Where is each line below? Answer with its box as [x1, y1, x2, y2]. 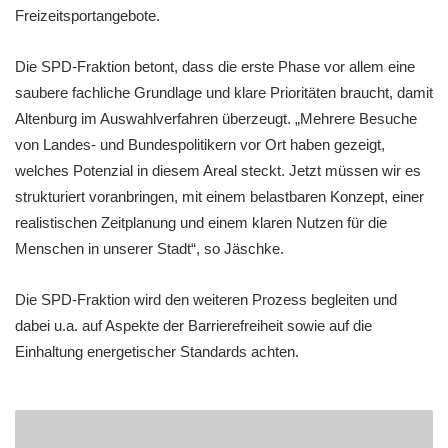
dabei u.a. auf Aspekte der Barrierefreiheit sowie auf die [15, 316, 372, 334]
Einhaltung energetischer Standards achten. [15, 342, 299, 360]
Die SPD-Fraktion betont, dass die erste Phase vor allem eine [15, 57, 415, 75]
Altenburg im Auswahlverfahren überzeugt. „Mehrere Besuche [15, 109, 417, 127]
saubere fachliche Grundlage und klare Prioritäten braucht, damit [15, 83, 433, 101]
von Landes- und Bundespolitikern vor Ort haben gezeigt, [15, 135, 385, 153]
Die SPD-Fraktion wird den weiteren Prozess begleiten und [15, 290, 397, 308]
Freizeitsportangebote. [15, 6, 160, 24]
